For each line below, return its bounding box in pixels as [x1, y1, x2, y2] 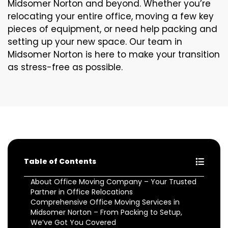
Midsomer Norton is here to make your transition [8, 48, 220, 61]
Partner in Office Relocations [31, 187, 133, 197]
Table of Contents [24, 156, 96, 167]
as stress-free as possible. [8, 61, 123, 74]
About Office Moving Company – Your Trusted [31, 177, 196, 187]
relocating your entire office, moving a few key [8, 10, 214, 23]
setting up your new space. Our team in [8, 36, 182, 48]
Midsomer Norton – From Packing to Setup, [31, 207, 182, 218]
